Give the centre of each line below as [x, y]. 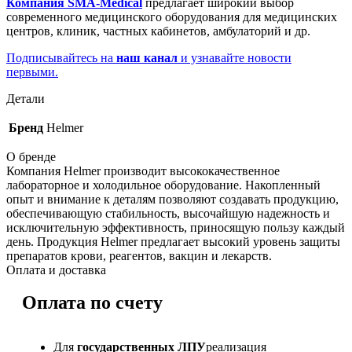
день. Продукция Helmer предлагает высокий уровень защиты [173, 242]
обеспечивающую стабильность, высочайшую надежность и [168, 213]
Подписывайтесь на [60, 58]
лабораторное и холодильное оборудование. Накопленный [163, 185]
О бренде [31, 157]
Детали [26, 99]
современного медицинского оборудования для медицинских [172, 17]
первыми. [32, 72]
